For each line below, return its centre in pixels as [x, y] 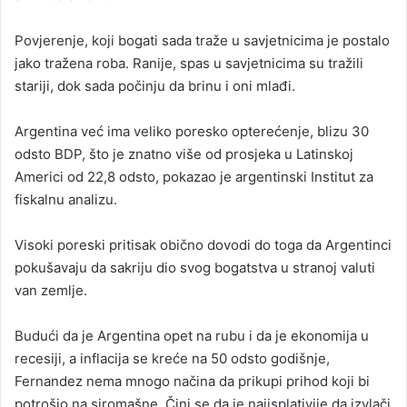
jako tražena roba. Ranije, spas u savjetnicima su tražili [189, 63]
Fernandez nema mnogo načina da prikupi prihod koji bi [192, 381]
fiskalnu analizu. [66, 199]
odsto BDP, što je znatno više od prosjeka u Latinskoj [184, 154]
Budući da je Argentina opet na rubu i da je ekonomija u [192, 336]
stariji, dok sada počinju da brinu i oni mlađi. [155, 86]
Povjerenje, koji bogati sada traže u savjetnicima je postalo [202, 40]
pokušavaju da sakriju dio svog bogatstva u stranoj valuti [195, 268]
